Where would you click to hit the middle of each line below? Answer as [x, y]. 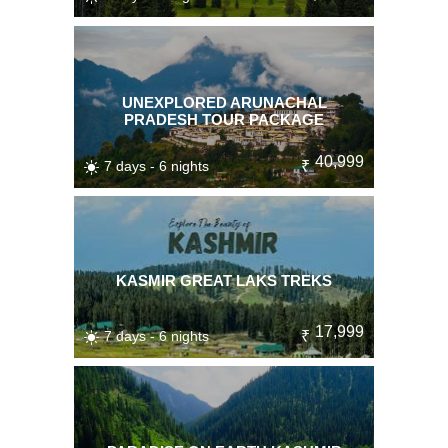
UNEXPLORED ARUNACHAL [224, 102]
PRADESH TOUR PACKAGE [224, 119]
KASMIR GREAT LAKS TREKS [224, 281]
